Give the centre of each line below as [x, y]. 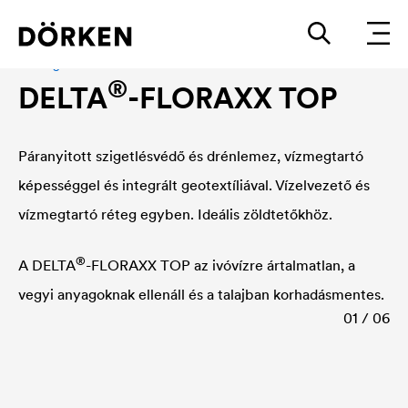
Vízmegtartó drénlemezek [92, 64]
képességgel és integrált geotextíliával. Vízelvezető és [194, 185]
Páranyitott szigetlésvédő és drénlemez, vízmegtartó [191, 156]
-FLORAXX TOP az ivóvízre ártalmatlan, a [220, 265]
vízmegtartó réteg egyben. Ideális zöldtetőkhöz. [175, 214]
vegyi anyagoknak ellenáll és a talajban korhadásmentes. [201, 294]
